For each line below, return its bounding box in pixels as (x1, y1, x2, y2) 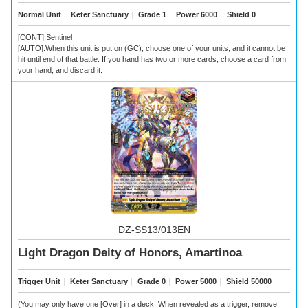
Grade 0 (135, 276, 166, 285)
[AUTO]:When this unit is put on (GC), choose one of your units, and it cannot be (18, 44, 285, 53)
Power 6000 (174, 10, 217, 19)
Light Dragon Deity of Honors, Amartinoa (18, 245, 242, 259)
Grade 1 (136, 10, 166, 19)
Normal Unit (18, 10, 61, 19)
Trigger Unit (18, 276, 60, 285)
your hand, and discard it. (18, 66, 102, 75)
